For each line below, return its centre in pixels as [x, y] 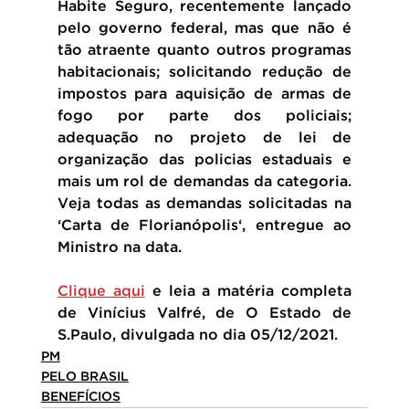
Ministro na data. [119, 247]
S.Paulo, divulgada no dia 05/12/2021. [197, 335]
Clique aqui [101, 291]
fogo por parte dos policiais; [204, 116]
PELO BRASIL [84, 377]
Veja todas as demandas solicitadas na [204, 204]
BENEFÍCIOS [80, 397]
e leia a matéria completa [248, 291]
